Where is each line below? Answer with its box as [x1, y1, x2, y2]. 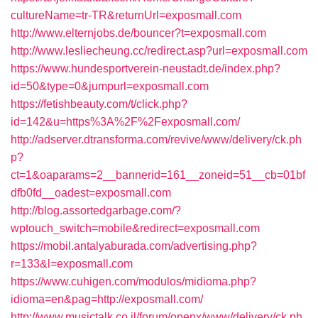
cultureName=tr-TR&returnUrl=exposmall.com [11, 9, 241, 21]
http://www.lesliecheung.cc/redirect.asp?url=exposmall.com [11, 45, 307, 57]
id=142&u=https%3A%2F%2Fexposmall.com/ [11, 116, 240, 128]
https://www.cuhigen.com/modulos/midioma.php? [11, 275, 256, 287]
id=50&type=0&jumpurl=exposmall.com [11, 80, 209, 92]
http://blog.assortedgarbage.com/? [11, 204, 181, 216]
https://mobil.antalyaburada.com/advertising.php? [11, 240, 257, 252]
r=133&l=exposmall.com [11, 258, 133, 270]
